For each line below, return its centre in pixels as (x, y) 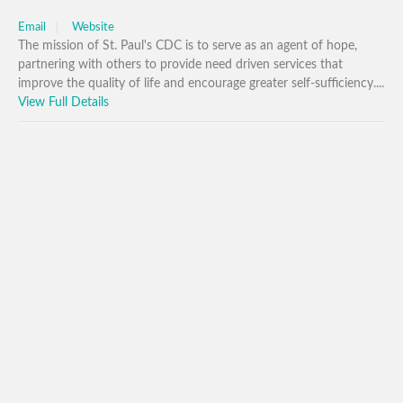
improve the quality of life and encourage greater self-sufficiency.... (201, 84)
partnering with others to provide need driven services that (180, 65)
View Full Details (63, 103)
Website (93, 27)
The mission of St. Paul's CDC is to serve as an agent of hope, (188, 46)
